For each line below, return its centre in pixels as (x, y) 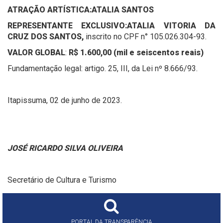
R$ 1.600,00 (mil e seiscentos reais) (136, 53)
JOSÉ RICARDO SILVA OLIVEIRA (65, 148)
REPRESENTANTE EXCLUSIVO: (67, 26)
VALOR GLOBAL (36, 53)
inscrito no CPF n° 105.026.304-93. (146, 37)
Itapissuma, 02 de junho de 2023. (65, 100)
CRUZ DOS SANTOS (45, 37)
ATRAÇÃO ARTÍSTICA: (50, 10)
